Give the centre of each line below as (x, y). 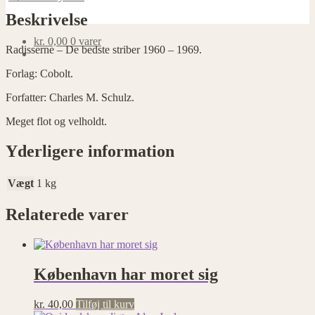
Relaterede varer (67, 215)
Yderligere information (90, 151)
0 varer (86, 41)
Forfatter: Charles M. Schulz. (70, 97)
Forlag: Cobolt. (39, 73)
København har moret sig (126, 275)
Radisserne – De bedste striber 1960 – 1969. (104, 49)
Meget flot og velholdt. (56, 121)
